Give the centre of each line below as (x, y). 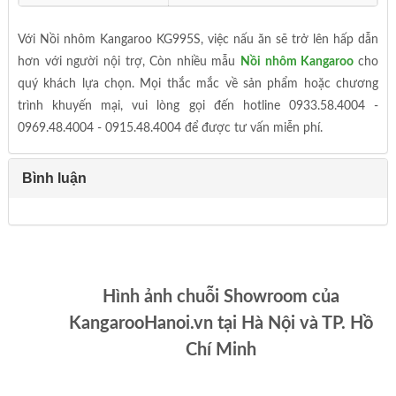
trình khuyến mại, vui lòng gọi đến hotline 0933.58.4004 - (198, 107)
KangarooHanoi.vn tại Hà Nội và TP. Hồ (221, 324)
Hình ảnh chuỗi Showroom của (221, 297)
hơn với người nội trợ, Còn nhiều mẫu (129, 62)
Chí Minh (221, 350)
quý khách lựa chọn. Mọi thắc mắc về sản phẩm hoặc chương (198, 84)
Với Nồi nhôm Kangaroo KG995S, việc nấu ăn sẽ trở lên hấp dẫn (198, 40)
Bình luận (54, 179)
